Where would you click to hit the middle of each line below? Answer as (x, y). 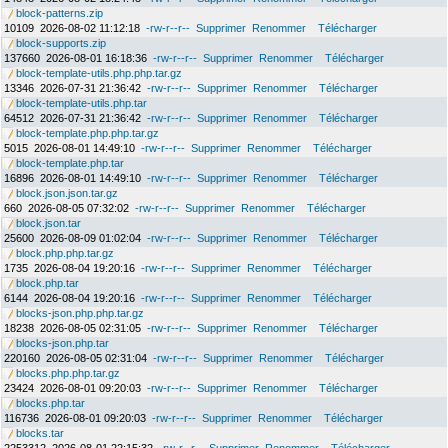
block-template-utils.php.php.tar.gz (97, 73)
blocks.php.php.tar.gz (66, 373)
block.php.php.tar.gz (63, 253)
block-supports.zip (59, 43)
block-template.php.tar (68, 163)
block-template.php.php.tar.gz (86, 133)
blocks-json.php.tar (61, 343)
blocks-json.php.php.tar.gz (78, 313)
